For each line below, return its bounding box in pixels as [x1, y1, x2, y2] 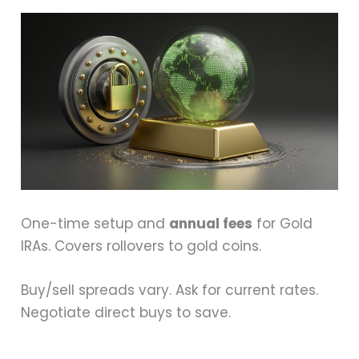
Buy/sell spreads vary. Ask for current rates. [21, 280, 319, 300]
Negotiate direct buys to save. [21, 302, 232, 322]
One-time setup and [21, 213, 170, 233]
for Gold [252, 213, 313, 233]
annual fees [169, 213, 253, 233]
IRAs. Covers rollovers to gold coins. [21, 236, 262, 256]
